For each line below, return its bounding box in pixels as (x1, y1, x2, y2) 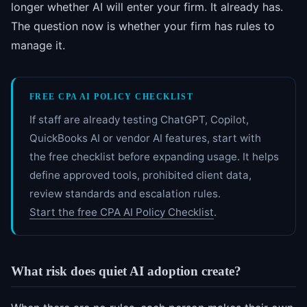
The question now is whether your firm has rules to (11, 19, 275, 33)
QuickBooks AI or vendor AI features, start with (29, 131, 261, 145)
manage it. (11, 38, 65, 52)
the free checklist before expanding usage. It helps (29, 149, 279, 163)
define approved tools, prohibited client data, (29, 168, 251, 182)
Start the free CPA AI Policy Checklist (29, 205, 214, 219)
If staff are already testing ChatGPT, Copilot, (29, 112, 249, 126)
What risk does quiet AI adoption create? (11, 263, 241, 278)
